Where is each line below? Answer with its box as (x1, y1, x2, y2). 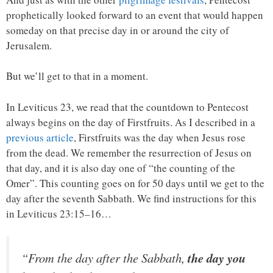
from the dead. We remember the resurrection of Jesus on (6, 145, 252, 160)
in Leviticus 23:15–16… (6, 206, 112, 221)
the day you (188, 249, 246, 267)
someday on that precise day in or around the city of (6, 23, 229, 37)
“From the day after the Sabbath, (21, 249, 188, 266)
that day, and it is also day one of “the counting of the (6, 160, 235, 175)
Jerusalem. (6, 38, 52, 52)
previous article (6, 130, 74, 144)
